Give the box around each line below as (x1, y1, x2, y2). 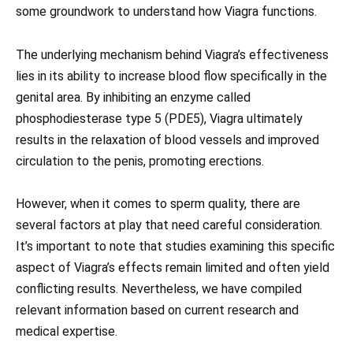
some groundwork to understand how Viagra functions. (16, 4, 317, 20)
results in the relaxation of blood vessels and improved (16, 132, 319, 147)
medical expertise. (16, 323, 117, 339)
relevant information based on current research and (16, 302, 299, 318)
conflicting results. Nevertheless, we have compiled (16, 281, 302, 296)
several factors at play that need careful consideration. (16, 217, 322, 232)
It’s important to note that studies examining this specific (16, 238, 335, 254)
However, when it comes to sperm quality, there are (16, 195, 300, 211)
